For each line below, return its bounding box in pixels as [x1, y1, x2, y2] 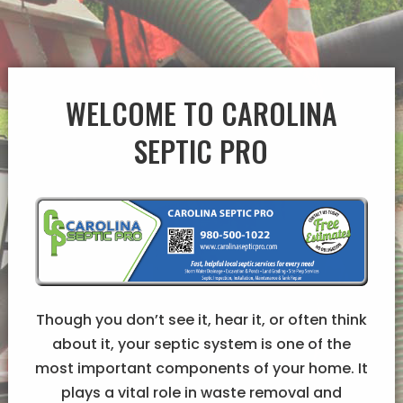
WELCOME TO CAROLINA [65, 91, 337, 134]
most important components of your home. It [34, 358, 368, 380]
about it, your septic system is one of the [51, 334, 351, 355]
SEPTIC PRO [134, 129, 269, 172]
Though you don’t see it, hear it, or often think [35, 309, 367, 331]
